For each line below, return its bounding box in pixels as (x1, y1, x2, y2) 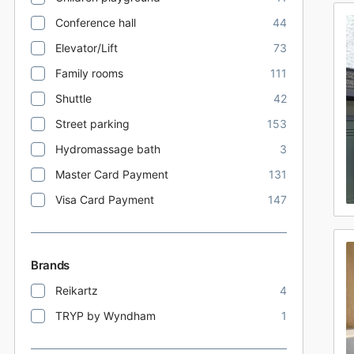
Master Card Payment (55, 168, 168, 181)
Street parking (55, 117, 130, 130)
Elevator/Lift (55, 41, 118, 55)
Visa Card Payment (55, 193, 154, 206)
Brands (31, 258, 70, 273)
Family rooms (55, 66, 123, 80)
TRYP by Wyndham (55, 309, 156, 322)
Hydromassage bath (55, 142, 160, 156)
